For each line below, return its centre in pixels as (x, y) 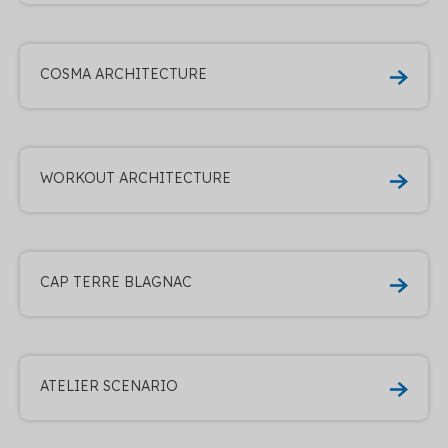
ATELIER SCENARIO (109, 385)
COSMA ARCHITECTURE (123, 73)
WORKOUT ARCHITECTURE (135, 177)
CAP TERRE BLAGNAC (116, 281)
